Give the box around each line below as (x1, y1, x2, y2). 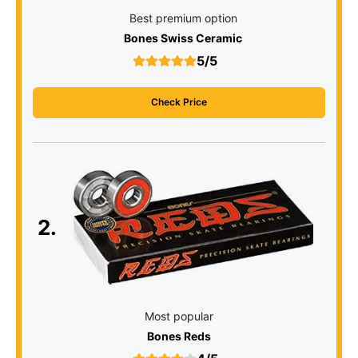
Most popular (145, 308, 213, 323)
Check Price (151, 95, 207, 108)
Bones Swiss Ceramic (124, 30, 242, 45)
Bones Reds (147, 328, 211, 343)
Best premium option (129, 10, 237, 25)
